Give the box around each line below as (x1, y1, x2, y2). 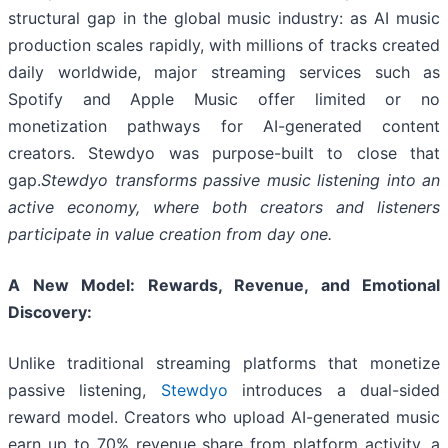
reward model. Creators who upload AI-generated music (8, 407, 440, 428)
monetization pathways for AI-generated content (8, 116, 440, 137)
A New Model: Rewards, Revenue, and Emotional (8, 275, 440, 296)
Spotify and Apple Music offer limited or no (8, 89, 440, 110)
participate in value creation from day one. (8, 224, 332, 245)
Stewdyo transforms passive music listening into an (41, 170, 440, 191)
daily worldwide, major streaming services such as (8, 62, 440, 83)
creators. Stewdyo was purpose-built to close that (8, 143, 440, 164)
